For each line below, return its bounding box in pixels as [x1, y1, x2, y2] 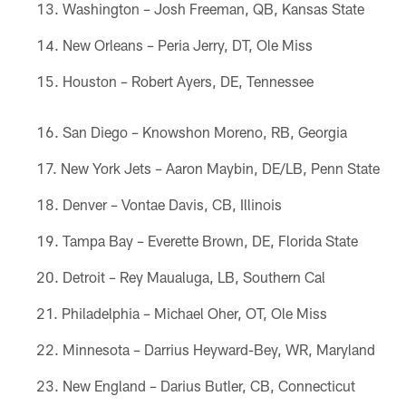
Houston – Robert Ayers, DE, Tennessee [62, 72, 314, 90]
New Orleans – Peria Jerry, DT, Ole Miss [62, 35, 313, 53]
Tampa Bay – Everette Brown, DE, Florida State [62, 231, 358, 249]
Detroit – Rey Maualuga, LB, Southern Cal [62, 267, 325, 285]
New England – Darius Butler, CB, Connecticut [62, 376, 355, 394]
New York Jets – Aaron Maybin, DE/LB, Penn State [60, 159, 380, 177]
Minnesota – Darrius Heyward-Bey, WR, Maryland [62, 340, 375, 358]
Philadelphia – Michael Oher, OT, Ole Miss [61, 304, 327, 322]
